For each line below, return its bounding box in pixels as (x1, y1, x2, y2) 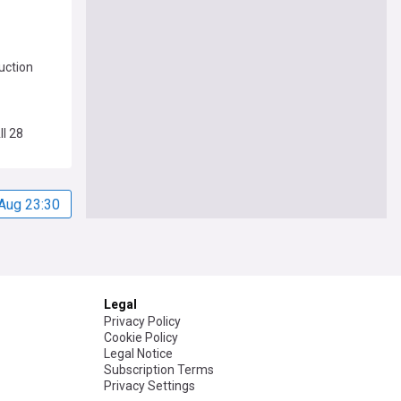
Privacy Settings (104, 379, 195, 394)
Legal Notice (104, 346, 173, 362)
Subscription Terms (104, 363, 214, 378)
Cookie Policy (104, 330, 178, 346)
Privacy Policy (104, 314, 181, 329)
